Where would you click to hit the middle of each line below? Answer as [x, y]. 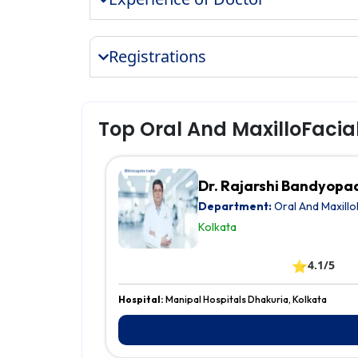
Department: [235, 207]
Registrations [158, 57]
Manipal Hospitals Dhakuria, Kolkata [246, 300]
